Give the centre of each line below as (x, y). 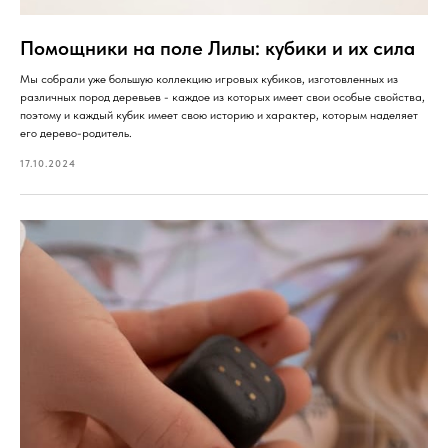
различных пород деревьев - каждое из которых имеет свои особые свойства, (222, 96)
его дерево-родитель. (76, 132)
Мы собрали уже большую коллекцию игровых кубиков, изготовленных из (209, 78)
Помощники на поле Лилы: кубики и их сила (217, 47)
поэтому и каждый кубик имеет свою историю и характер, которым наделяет (219, 114)
